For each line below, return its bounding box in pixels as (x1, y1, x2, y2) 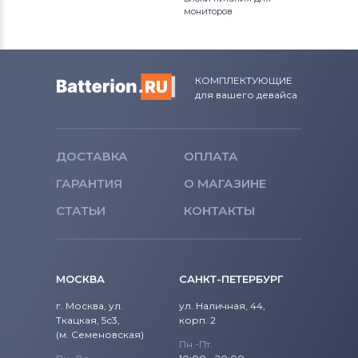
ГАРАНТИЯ (56, 176, 122, 191)
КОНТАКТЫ (184, 203, 255, 218)
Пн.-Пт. (179, 338, 213, 350)
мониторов (184, 6, 233, 17)
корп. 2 (179, 314, 216, 326)
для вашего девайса (195, 89, 297, 101)
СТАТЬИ (56, 203, 105, 218)
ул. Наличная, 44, (179, 300, 265, 312)
